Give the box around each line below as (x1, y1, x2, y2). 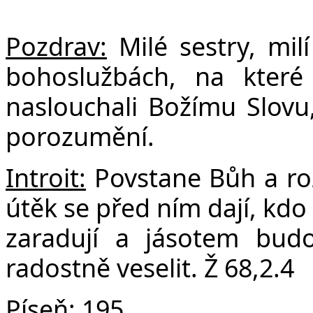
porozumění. (6, 119, 154, 153)
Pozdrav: (6, 29, 107, 63)
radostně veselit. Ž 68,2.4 (6, 250, 294, 284)
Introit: (6, 160, 86, 194)
